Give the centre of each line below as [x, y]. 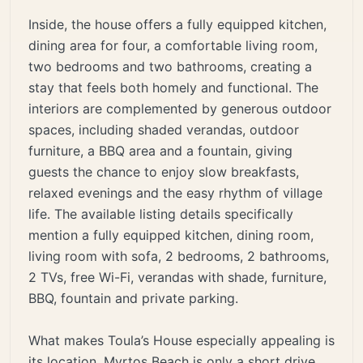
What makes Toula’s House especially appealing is [181, 340]
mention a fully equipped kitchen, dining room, [171, 235]
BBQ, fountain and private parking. [133, 298]
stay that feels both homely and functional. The [173, 87]
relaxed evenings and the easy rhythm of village [175, 192]
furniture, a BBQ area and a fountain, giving [160, 150]
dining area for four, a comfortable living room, [173, 45]
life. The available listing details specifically [161, 214]
